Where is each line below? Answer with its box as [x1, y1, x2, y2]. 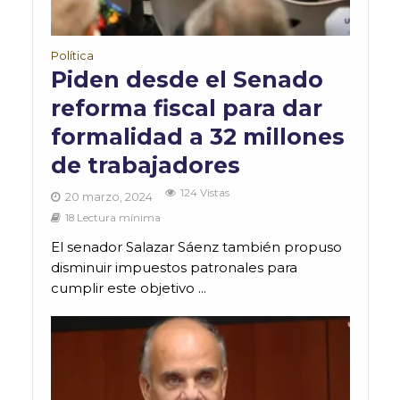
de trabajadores [50, 152, 240, 179]
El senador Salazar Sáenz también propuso [50, 238, 342, 256]
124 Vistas [179, 187, 229, 200]
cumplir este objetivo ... [50, 279, 206, 297]
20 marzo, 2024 [64, 190, 153, 204]
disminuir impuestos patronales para [50, 259, 297, 277]
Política [50, 49, 94, 63]
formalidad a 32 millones [50, 123, 345, 151]
